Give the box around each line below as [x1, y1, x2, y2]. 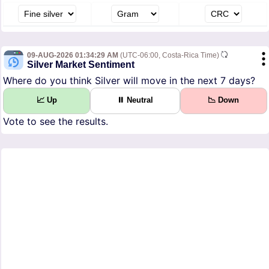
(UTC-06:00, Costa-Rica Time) [118, 51, 221, 60]
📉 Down [208, 95, 240, 105]
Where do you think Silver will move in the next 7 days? [3, 74, 255, 87]
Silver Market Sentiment [27, 59, 134, 70]
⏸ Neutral [116, 95, 153, 105]
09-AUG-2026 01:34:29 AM [27, 51, 118, 60]
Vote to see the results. [3, 115, 108, 128]
